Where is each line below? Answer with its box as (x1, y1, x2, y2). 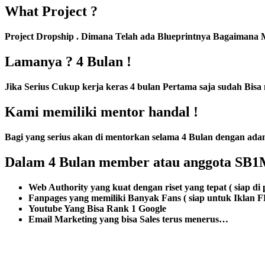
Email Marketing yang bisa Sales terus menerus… (28, 214, 228, 224)
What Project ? (5, 4, 98, 20)
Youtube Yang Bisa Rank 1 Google (28, 203, 166, 214)
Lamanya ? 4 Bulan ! (5, 54, 131, 70)
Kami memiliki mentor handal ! (5, 104, 198, 119)
